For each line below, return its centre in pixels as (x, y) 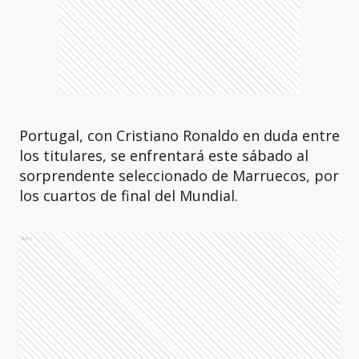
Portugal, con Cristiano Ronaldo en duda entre (179, 135)
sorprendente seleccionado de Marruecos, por (179, 175)
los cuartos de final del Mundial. (129, 196)
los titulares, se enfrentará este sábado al (164, 155)
